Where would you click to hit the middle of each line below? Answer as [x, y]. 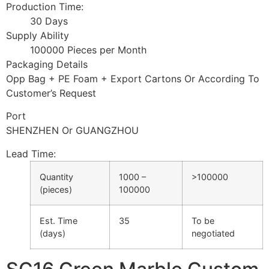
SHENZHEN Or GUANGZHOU [72, 131]
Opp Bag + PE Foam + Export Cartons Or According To [133, 78]
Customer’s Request [51, 93]
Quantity [56, 177]
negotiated [213, 233]
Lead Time [30, 153]
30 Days [49, 21]
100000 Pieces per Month [88, 50]
